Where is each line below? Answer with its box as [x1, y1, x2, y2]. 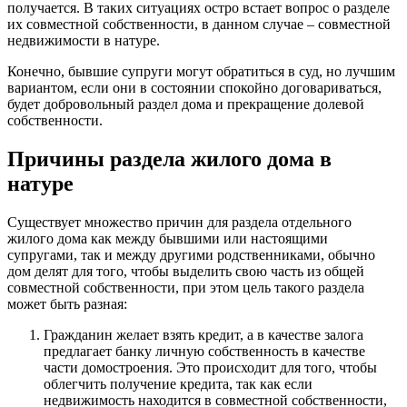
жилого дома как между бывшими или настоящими [7, 230, 328, 246]
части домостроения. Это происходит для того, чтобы [44, 359, 377, 375]
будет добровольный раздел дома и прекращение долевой [7, 95, 364, 112]
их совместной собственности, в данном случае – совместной [7, 15, 391, 32]
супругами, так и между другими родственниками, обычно [7, 246, 375, 263]
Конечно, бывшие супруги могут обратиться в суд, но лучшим [7, 63, 395, 79]
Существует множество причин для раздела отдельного [7, 213, 352, 230]
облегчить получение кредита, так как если [44, 375, 313, 392]
